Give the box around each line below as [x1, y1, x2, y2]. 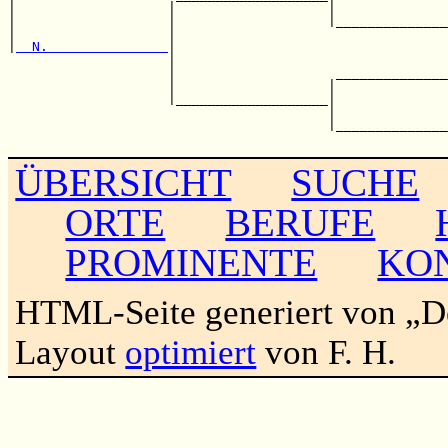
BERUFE [225, 200, 376, 244]
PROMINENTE [65, 240, 318, 284]
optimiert [125, 332, 257, 372]
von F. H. [256, 332, 397, 372]
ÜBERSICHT [15, 160, 232, 204]
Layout [15, 332, 126, 372]
